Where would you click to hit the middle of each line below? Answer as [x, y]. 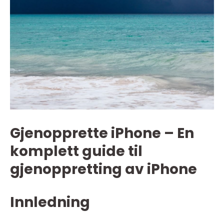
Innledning [50, 202]
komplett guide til [76, 151]
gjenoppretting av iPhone [103, 169]
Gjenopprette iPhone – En [102, 133]
